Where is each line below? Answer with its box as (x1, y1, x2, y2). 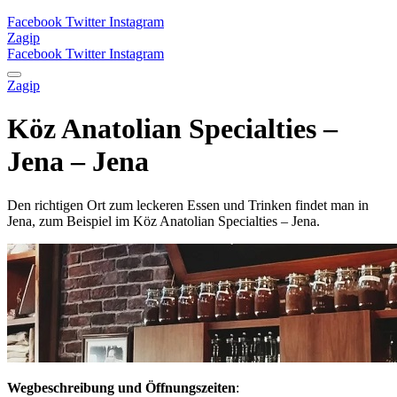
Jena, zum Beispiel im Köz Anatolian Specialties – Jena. (7, 213, 320, 229)
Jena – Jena (7, 145, 149, 178)
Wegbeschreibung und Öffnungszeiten (7, 379, 236, 395)
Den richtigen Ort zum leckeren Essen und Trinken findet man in (7, 197, 369, 213)
